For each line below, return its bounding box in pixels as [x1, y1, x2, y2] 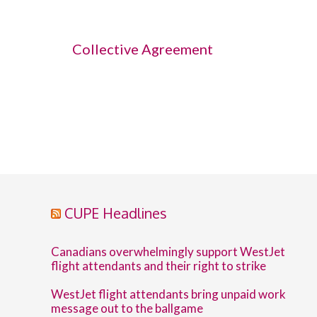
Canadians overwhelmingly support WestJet [51, 244, 285, 259]
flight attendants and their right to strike [51, 258, 266, 273]
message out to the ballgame [51, 301, 203, 316]
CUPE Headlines [64, 204, 167, 222]
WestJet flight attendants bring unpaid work [51, 287, 286, 301]
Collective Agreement [72, 40, 213, 57]
